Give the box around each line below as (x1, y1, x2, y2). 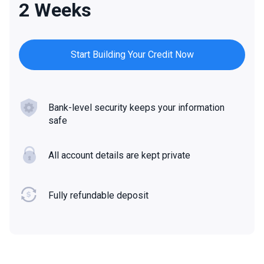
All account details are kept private (48, 150, 190, 161)
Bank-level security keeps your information (48, 102, 225, 114)
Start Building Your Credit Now (70, 49, 194, 61)
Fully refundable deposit (48, 190, 148, 202)
